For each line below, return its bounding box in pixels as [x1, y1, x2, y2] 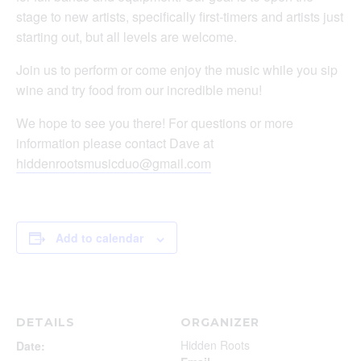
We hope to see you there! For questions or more [16, 114, 293, 133]
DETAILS [16, 315, 75, 330]
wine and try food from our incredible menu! [16, 81, 262, 100]
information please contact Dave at [16, 134, 214, 153]
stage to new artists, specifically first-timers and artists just [16, 7, 343, 27]
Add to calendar [56, 230, 143, 247]
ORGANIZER [180, 315, 259, 330]
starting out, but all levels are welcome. [16, 27, 237, 47]
